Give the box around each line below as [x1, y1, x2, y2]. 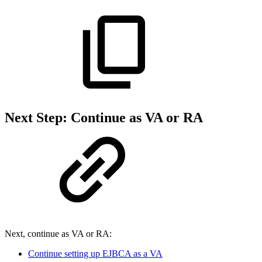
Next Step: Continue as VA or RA [5, 110, 202, 126]
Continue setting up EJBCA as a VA [28, 249, 163, 259]
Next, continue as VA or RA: [5, 229, 112, 239]
